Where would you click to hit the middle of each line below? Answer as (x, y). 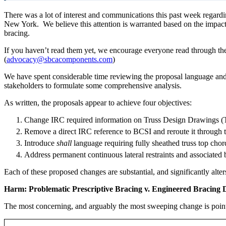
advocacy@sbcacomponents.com (60, 60)
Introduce (40, 143)
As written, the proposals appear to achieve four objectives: (98, 103)
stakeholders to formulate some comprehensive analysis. (93, 86)
